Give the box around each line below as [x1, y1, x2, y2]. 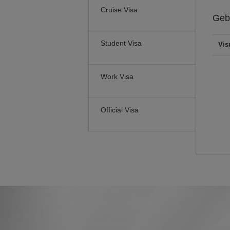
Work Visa [101, 72, 133, 81]
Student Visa [101, 39, 142, 47]
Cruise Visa [101, 6, 138, 14]
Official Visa [101, 106, 139, 114]
